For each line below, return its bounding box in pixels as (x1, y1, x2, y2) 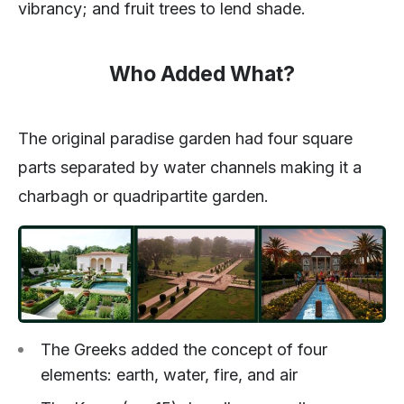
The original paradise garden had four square (18, 129, 353, 149)
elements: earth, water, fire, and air (41, 365, 298, 385)
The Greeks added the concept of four (41, 340, 327, 360)
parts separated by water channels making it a (18, 158, 362, 178)
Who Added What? (109, 61, 295, 87)
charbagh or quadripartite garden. (18, 187, 269, 207)
